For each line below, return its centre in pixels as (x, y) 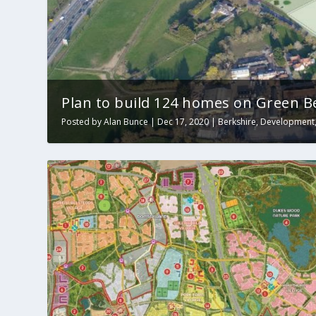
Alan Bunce (126, 122)
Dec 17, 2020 (183, 122)
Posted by (83, 122)
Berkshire (237, 122)
